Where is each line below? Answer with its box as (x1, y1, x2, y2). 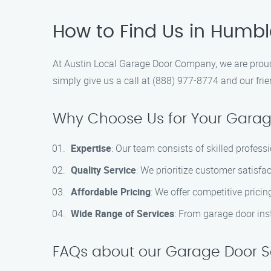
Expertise (71, 142, 111, 155)
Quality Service (71, 163, 136, 177)
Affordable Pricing (71, 185, 151, 198)
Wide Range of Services (71, 207, 174, 220)
